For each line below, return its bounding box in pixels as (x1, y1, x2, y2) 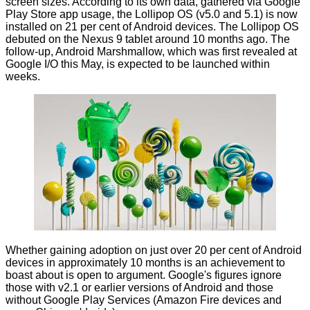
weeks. (6, 71, 40, 83)
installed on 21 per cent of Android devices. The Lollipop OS (6, 21, 299, 33)
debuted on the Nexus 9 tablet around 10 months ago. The (6, 33, 290, 46)
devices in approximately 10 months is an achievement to (6, 257, 285, 269)
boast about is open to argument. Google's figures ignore (6, 269, 282, 282)
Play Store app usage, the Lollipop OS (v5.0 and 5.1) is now (6, 8, 298, 21)
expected (118, 58, 163, 71)
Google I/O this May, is (6, 58, 118, 71)
